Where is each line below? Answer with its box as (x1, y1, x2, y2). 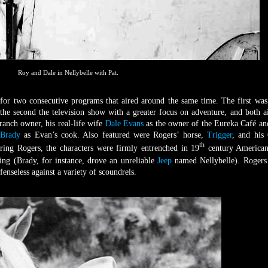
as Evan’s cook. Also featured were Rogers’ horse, (20, 130, 208, 139)
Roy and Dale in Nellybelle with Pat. (18, 68, 118, 76)
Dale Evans (105, 118, 144, 128)
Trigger (207, 130, 233, 139)
